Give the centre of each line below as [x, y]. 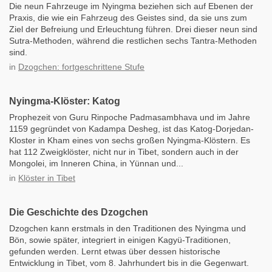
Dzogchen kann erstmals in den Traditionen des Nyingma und [127, 228]
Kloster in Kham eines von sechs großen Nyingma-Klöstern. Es [130, 140]
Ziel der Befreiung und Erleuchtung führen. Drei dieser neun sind [133, 29]
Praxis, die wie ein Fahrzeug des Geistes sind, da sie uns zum [128, 18]
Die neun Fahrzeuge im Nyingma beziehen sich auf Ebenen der [131, 6]
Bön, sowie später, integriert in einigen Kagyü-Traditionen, [120, 240]
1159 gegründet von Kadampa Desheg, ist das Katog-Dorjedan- [131, 129]
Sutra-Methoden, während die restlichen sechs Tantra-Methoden [133, 41]
